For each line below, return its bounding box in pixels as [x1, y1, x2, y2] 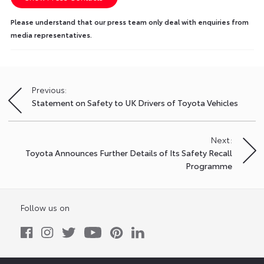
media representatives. [10, 29, 92, 39]
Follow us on [21, 201, 70, 213]
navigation [8, 104, 67, 121]
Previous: [32, 83, 67, 95]
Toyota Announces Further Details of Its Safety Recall [25, 146, 232, 159]
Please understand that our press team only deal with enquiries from [10, 16, 249, 27]
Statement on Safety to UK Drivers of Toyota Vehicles [32, 96, 238, 108]
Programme [186, 159, 232, 171]
